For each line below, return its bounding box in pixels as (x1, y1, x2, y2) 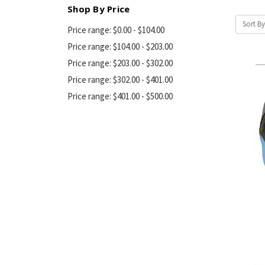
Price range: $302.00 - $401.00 (67, 73, 173, 85)
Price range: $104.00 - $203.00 (67, 40, 173, 52)
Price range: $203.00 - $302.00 (67, 57, 173, 69)
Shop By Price (67, 2, 130, 15)
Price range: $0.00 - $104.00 (67, 24, 164, 35)
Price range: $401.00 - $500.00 (67, 90, 173, 102)
